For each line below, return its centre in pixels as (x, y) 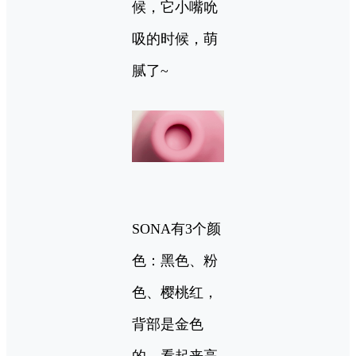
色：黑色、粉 (175, 261)
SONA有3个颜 (176, 229)
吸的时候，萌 (175, 39)
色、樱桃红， (175, 293)
